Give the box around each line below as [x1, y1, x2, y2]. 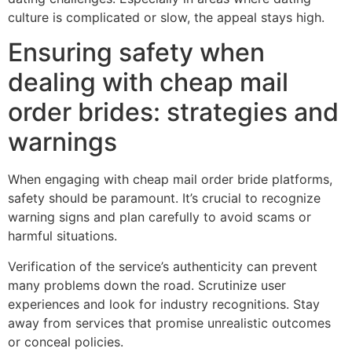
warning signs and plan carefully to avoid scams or [8, 209, 311, 225]
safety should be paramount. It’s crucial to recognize [8, 190, 321, 207]
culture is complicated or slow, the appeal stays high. [8, 9, 324, 25]
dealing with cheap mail [8, 67, 288, 98]
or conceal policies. [8, 333, 123, 350]
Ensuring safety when [8, 37, 265, 68]
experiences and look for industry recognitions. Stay [8, 295, 320, 312]
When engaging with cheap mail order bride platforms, [8, 171, 332, 188]
